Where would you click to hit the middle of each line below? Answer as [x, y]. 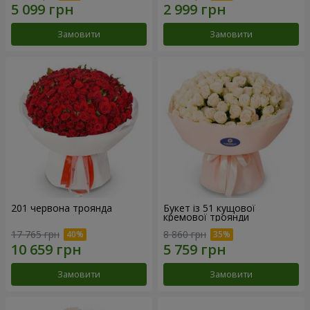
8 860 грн [185, 235]
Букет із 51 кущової [209, 208]
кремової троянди [206, 217]
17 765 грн [35, 235]
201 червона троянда [62, 208]
